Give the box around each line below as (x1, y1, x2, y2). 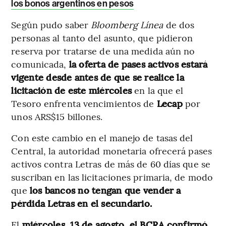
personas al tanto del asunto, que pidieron (11, 31, 193, 44)
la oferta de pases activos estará (69, 58, 208, 71)
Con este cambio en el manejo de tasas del (11, 131, 193, 144)
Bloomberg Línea (91, 18, 163, 31)
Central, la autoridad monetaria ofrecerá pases (11, 144, 212, 157)
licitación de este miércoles (11, 84, 132, 97)
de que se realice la (100, 71, 184, 84)
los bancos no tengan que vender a (29, 184, 181, 197)
